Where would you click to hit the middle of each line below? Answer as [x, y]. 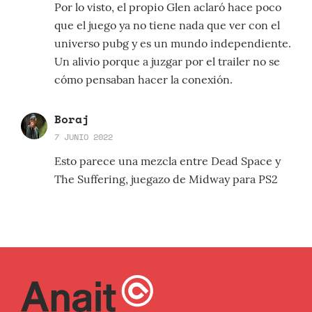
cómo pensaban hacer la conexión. [143, 80]
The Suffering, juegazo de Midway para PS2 [166, 179]
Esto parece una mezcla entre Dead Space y [167, 161]
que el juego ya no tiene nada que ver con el [167, 25]
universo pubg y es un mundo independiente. [173, 44]
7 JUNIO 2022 [84, 137]
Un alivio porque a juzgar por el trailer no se [167, 62]
